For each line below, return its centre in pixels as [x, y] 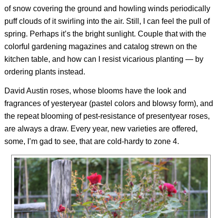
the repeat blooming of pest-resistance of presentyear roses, [107, 116]
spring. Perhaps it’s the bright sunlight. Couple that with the [105, 34]
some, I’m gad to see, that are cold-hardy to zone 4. [91, 142]
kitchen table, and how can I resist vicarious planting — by [104, 59]
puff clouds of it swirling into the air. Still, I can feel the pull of [107, 21]
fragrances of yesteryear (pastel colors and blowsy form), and [109, 104]
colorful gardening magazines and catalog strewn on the [100, 46]
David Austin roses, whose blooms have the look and [95, 91]
